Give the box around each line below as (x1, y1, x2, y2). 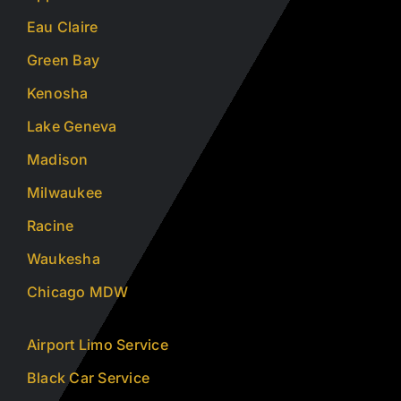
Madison (26, 149, 89, 168)
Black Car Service (26, 368, 150, 387)
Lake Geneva (26, 116, 117, 135)
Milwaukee (26, 183, 103, 201)
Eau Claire (26, 17, 98, 36)
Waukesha (26, 249, 100, 268)
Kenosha (26, 83, 89, 102)
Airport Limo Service (26, 335, 168, 354)
